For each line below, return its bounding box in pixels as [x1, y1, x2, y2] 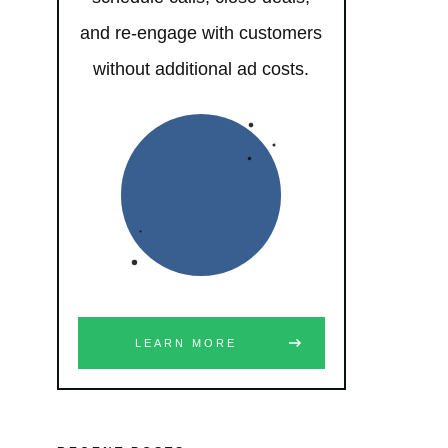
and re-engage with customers [80, 23, 323, 44]
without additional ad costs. [93, 59, 310, 80]
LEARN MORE [134, 336, 237, 349]
